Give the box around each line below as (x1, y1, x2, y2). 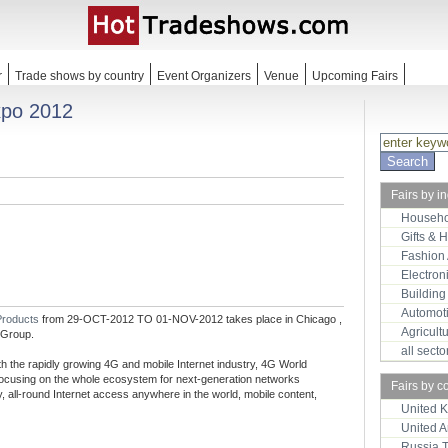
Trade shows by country (15, 69, 144, 83)
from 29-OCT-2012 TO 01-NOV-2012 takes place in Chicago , (42, 313, 342, 325)
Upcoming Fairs (312, 69, 398, 83)
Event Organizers (157, 69, 251, 83)
